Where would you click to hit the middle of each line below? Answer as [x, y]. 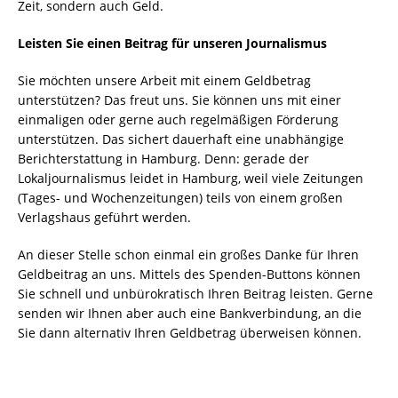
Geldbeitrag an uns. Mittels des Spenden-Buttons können [189, 275]
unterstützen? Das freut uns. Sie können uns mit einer [179, 100]
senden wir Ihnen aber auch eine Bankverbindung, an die [190, 314]
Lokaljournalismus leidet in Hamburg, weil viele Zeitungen [191, 179]
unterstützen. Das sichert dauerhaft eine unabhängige [181, 139]
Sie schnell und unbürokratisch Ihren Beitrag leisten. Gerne [195, 294]
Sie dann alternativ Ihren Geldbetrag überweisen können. [190, 333]
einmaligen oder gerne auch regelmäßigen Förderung [178, 120]
